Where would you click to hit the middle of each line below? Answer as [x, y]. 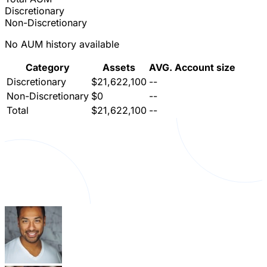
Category [48, 68]
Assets [119, 68]
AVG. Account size [192, 68]
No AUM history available [62, 44]
